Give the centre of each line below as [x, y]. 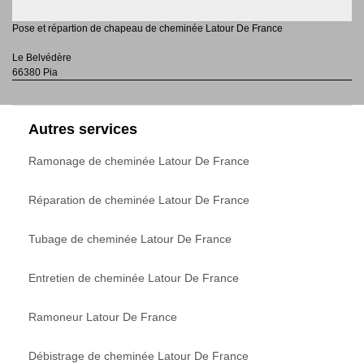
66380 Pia [35, 72]
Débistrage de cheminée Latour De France [139, 355]
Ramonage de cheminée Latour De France [139, 160]
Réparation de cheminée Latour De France [139, 199]
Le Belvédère [42, 57]
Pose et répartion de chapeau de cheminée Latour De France [147, 28]
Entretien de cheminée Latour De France [134, 277]
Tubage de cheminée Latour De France [130, 238]
